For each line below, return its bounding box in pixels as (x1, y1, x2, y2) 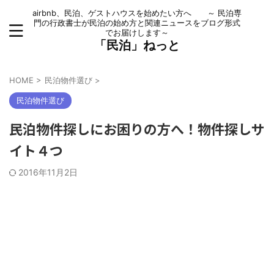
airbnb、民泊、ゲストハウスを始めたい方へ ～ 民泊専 (32, 8, 242, 18)
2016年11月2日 (18, 167, 78, 177)
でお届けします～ (105, 28, 169, 37)
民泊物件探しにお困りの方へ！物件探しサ (9, 119, 265, 138)
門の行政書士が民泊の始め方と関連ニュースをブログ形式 (34, 18, 240, 28)
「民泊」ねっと (94, 38, 180, 53)
